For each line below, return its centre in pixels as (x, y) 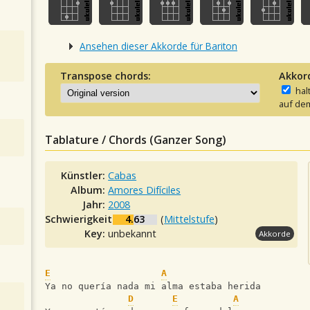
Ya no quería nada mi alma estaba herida (153, 286)
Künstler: (85, 176)
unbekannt (133, 234)
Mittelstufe (190, 219)
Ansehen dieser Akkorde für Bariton (158, 46)
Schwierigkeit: (81, 219)
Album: (90, 190)
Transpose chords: (105, 76)
